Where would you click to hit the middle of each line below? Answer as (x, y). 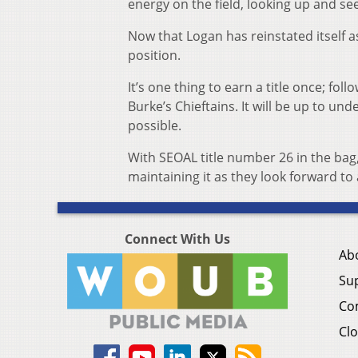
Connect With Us (177, 239)
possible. (155, 126)
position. (154, 56)
